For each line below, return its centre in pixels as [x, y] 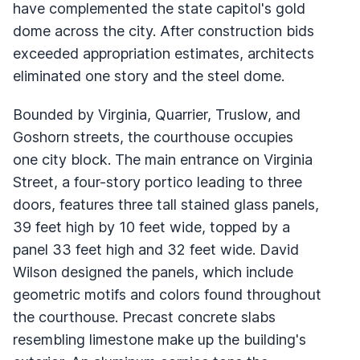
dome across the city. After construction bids [164, 31]
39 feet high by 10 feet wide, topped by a [151, 227]
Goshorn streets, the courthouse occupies [153, 137]
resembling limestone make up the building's [160, 339]
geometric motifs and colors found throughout [167, 294]
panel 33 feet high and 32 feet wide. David [156, 249]
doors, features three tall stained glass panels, [166, 204]
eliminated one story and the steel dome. [149, 76]
